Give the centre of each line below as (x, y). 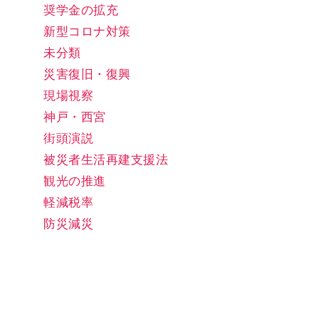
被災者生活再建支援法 (106, 159)
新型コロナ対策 (87, 31)
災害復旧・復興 (87, 74)
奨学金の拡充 (81, 10)
